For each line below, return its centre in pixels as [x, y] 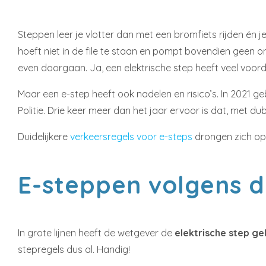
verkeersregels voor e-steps [131, 137]
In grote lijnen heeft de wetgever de [95, 233]
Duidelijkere [44, 137]
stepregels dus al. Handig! [74, 249]
